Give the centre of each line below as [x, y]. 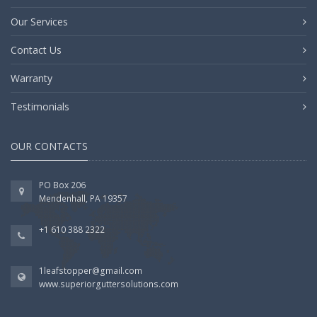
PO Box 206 [62, 185]
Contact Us [36, 50]
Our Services [39, 22]
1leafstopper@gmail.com [91, 271]
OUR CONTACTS [49, 146]
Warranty [31, 79]
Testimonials [40, 107]
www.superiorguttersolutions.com [109, 284]
